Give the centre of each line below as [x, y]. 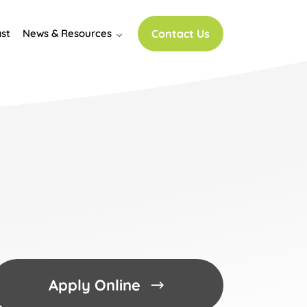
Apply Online [95, 285]
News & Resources [67, 33]
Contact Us [181, 33]
